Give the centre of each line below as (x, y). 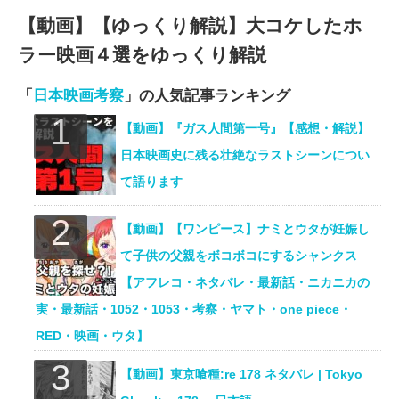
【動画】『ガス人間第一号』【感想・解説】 (245, 129)
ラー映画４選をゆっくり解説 (142, 55)
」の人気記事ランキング (207, 96)
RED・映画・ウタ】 (93, 336)
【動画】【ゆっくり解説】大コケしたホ (190, 26)
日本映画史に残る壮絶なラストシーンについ (245, 155)
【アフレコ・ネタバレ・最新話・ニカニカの (245, 283)
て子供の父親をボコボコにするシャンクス (239, 256)
